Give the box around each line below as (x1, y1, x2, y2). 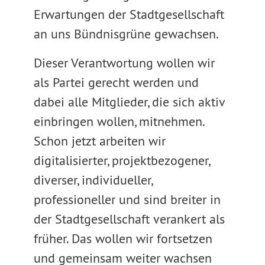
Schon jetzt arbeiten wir (33, 132, 166, 149)
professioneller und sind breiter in (33, 191, 221, 208)
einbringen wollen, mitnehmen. (33, 113, 204, 130)
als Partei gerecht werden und (33, 74, 199, 91)
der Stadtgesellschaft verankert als (33, 211, 225, 227)
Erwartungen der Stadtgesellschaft (33, 6, 224, 22)
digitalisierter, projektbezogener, (33, 152, 209, 169)
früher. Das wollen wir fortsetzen (33, 230, 212, 247)
